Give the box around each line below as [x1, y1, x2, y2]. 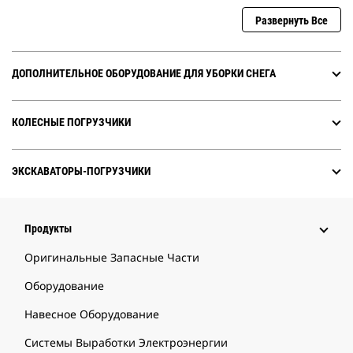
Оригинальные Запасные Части [24, 250, 199, 266]
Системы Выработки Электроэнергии [24, 335, 228, 351]
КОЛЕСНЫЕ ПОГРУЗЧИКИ [12, 116, 131, 129]
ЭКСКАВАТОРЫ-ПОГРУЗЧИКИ [12, 165, 150, 178]
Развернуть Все [255, 14, 328, 28]
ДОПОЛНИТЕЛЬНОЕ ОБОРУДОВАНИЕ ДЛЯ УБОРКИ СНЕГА [12, 67, 276, 80]
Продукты [24, 222, 72, 236]
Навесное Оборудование [24, 307, 159, 322]
